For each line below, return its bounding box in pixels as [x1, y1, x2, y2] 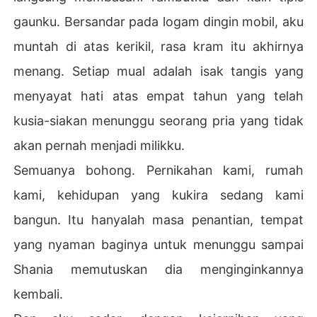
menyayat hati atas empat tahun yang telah [13, 88, 304, 103]
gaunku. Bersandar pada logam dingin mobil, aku [13, 13, 304, 29]
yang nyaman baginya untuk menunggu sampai [13, 236, 304, 252]
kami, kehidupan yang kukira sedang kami [13, 187, 304, 202]
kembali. [13, 286, 64, 301]
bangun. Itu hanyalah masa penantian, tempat [13, 212, 304, 227]
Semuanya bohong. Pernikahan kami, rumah [13, 162, 304, 178]
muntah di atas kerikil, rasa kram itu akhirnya [13, 38, 304, 54]
